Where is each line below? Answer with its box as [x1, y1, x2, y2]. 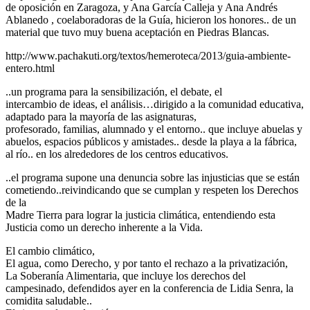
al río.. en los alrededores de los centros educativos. [6, 148, 228, 161]
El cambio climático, [6, 245, 95, 257]
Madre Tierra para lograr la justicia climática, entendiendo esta [6, 209, 275, 221]
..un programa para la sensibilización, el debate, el [6, 86, 222, 98]
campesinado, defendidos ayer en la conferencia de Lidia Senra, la [6, 282, 293, 295]
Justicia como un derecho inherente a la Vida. [6, 221, 203, 234]
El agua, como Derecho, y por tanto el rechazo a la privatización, [6, 257, 288, 270]
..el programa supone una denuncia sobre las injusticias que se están [6, 172, 300, 184]
